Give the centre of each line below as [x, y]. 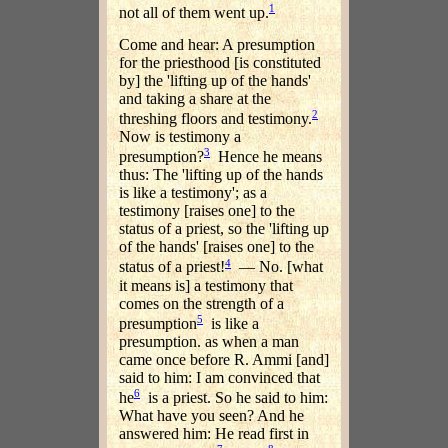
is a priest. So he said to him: [234, 398]
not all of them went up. [194, 13]
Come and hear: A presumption [217, 44]
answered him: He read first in [214, 434]
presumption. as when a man [209, 341]
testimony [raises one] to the [207, 211]
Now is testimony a [180, 136]
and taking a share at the [195, 98]
